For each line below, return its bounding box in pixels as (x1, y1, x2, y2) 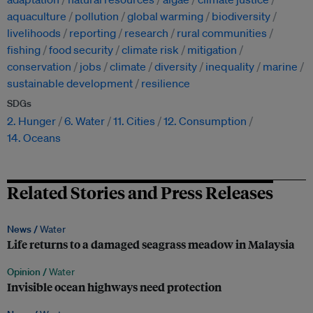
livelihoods (7, 26, 61, 41)
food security (49, 43, 113, 57)
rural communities (177, 26, 267, 41)
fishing (7, 43, 41, 57)
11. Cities (113, 114, 155, 129)
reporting (69, 26, 116, 41)
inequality (205, 59, 254, 74)
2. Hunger (7, 114, 56, 129)
